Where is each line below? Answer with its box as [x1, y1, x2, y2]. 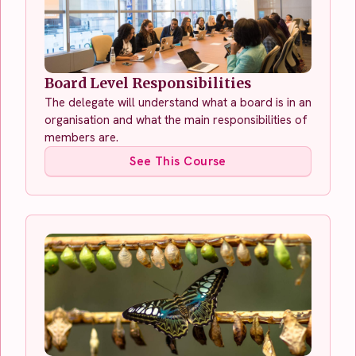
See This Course [130, 153, 226, 169]
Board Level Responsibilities [44, 74, 251, 92]
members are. [44, 129, 118, 145]
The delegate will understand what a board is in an [44, 94, 311, 110]
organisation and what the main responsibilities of [44, 111, 308, 128]
